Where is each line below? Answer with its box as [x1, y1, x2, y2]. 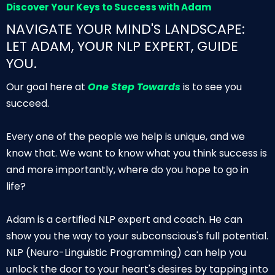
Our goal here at [6, 79, 88, 94]
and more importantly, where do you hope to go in [6, 162, 249, 177]
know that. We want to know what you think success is [6, 145, 267, 160]
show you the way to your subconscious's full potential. [6, 228, 268, 243]
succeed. [6, 96, 49, 110]
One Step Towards [88, 79, 180, 94]
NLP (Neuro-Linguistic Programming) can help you [6, 245, 246, 260]
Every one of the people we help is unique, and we [6, 129, 245, 144]
